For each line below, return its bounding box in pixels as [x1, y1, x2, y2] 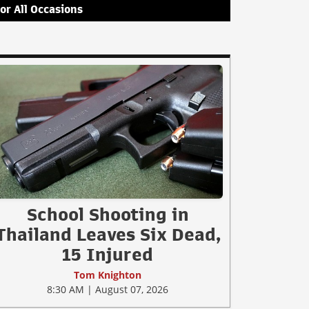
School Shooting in [26, 205, 189, 223]
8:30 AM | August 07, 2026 [47, 282, 168, 296]
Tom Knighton [74, 268, 141, 281]
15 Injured [62, 245, 153, 263]
